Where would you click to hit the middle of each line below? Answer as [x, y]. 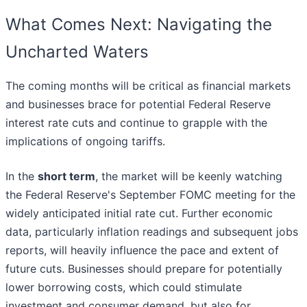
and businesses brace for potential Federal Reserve [138, 105]
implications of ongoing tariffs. [85, 142]
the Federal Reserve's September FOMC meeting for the [150, 195]
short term [66, 176]
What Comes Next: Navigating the [139, 25]
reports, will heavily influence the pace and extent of [142, 250]
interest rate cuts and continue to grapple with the [136, 123]
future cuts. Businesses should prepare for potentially [144, 269]
